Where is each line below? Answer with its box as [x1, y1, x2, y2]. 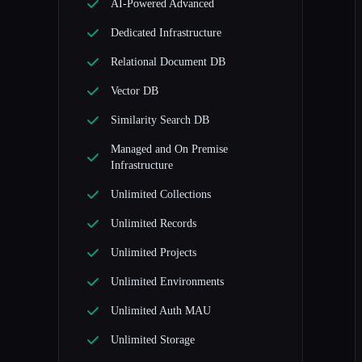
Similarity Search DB [111, 114, 209, 127]
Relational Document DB [111, 56, 225, 69]
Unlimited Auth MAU [111, 305, 211, 318]
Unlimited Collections [111, 188, 211, 201]
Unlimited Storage [111, 334, 195, 347]
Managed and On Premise [111, 143, 228, 156]
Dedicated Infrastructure [111, 27, 221, 40]
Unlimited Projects [111, 246, 196, 259]
